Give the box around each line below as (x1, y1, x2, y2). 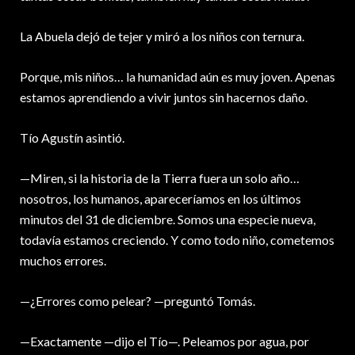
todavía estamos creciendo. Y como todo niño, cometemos (20, 232, 334, 248)
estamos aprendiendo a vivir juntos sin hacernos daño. (20, 90, 307, 105)
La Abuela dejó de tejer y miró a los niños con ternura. (20, 29, 304, 44)
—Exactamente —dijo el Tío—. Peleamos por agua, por (20, 334, 309, 349)
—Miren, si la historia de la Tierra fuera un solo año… (20, 170, 300, 186)
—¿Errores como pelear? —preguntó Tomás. (20, 293, 255, 309)
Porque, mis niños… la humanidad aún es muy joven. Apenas (20, 69, 335, 85)
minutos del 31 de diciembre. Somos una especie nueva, (20, 212, 315, 227)
